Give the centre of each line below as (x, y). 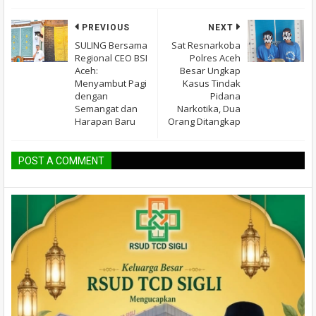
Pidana (225, 96)
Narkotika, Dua (209, 109)
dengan (91, 96)
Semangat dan (106, 109)
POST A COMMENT (61, 161)
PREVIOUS (106, 28)
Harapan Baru (105, 121)
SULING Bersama (111, 45)
